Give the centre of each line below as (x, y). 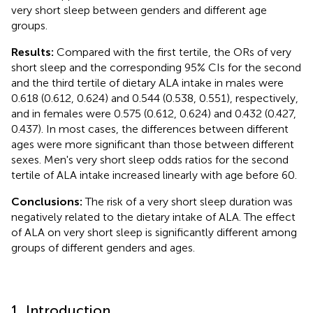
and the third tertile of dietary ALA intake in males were (147, 82)
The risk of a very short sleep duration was (189, 201)
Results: (34, 52)
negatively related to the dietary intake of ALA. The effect (153, 217)
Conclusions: (48, 201)
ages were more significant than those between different (153, 144)
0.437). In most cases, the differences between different (150, 129)
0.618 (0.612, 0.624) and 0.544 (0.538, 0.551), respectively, (155, 98)
